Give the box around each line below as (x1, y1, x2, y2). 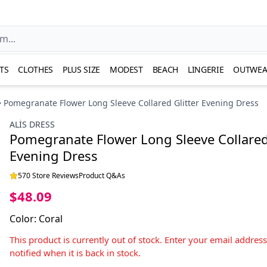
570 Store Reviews (18, 170, 79, 181)
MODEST (109, 64, 143, 75)
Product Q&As (79, 170, 125, 181)
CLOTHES (18, 64, 54, 75)
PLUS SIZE (63, 64, 100, 75)
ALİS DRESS (10, 119, 55, 130)
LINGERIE (188, 64, 224, 75)
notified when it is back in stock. (10, 247, 141, 259)
